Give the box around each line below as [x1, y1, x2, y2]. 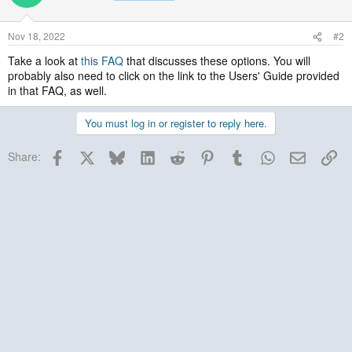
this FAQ [81, 53, 123, 68]
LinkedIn [154, 147, 197, 163]
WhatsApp [274, 147, 326, 163]
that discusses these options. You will [123, 53, 310, 68]
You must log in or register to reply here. [85, 115, 267, 130]
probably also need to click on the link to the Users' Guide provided [8, 68, 339, 83]
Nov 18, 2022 [8, 29, 65, 42]
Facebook [64, 147, 114, 163]
